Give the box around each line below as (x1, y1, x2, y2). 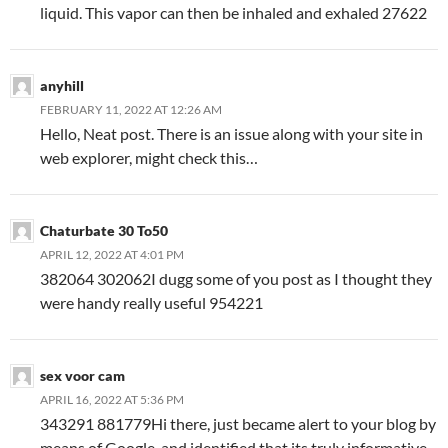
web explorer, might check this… (40, 148, 261, 168)
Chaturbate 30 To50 (40, 222, 168, 240)
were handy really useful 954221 (40, 293, 263, 313)
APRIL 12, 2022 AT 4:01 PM (40, 247, 184, 263)
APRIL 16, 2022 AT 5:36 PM (40, 392, 184, 408)
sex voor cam (40, 367, 125, 385)
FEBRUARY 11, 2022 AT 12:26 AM (40, 102, 222, 118)
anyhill (40, 77, 84, 95)
